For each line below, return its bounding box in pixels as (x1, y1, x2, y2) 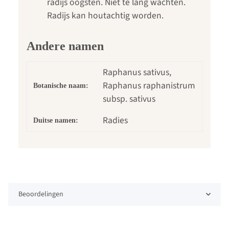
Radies (103, 113, 128, 127)
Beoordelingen (18, 189, 63, 199)
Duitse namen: (33, 116, 78, 124)
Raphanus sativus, (103, 65, 171, 79)
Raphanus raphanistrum (103, 79, 195, 92)
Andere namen (27, 39, 104, 53)
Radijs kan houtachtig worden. (47, 9, 164, 22)
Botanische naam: (33, 81, 88, 89)
